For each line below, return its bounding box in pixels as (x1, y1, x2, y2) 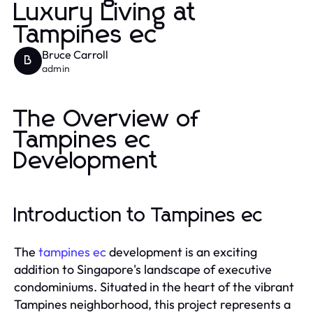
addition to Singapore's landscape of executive (14, 261, 272, 277)
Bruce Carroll (42, 47, 108, 61)
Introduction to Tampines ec (14, 205, 263, 226)
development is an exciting (106, 243, 257, 260)
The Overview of (14, 107, 200, 131)
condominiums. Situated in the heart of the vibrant (14, 278, 294, 295)
